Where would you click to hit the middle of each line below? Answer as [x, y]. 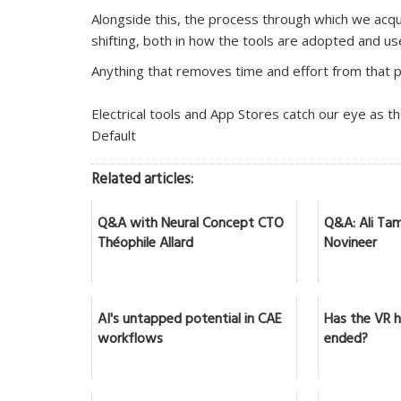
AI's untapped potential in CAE [190, 320]
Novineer [351, 244]
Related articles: [142, 181]
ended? [346, 340]
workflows [130, 340]
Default [114, 135]
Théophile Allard [145, 244]
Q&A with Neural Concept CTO [191, 224]
